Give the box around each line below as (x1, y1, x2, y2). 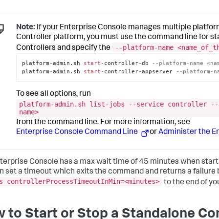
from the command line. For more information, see (16, 119, 190, 127)
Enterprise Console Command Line (16, 129, 139, 137)
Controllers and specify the (16, 44, 112, 52)
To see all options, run (16, 90, 91, 99)
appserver (142, 68, 176, 75)
